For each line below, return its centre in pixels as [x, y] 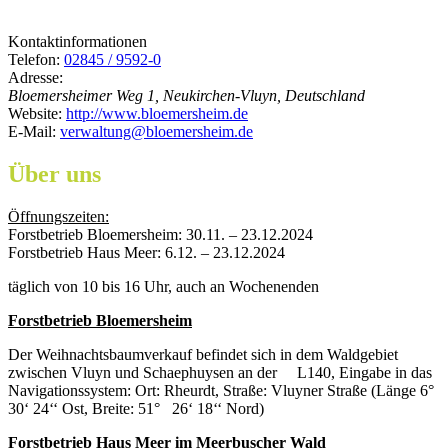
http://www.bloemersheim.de [157, 114]
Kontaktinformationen [77, 42]
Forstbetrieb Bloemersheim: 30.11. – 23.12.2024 [160, 234]
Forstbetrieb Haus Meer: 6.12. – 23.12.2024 [146, 252]
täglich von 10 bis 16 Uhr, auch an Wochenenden [163, 286]
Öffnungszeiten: [58, 216]
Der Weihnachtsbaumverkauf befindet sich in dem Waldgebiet [203, 354]
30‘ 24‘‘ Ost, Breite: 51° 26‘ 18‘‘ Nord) [136, 408]
